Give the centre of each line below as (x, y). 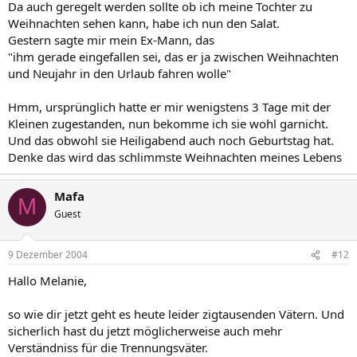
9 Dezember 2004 (48, 255)
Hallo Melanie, (47, 280)
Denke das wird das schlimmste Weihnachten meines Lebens (175, 157)
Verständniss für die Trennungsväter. (108, 347)
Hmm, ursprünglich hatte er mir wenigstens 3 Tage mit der (169, 106)
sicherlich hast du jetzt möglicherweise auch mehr (145, 331)
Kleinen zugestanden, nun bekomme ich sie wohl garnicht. (168, 123)
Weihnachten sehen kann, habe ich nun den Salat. (144, 23)
